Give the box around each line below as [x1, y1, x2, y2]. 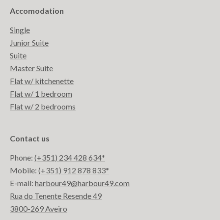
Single [10, 25, 30, 35]
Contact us [10, 134, 50, 143]
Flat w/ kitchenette [10, 76, 74, 86]
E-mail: [10, 178, 35, 188]
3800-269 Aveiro [10, 204, 67, 214]
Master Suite [10, 63, 53, 73]
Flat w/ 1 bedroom [10, 89, 72, 99]
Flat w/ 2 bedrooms [10, 102, 76, 111]
